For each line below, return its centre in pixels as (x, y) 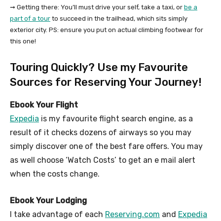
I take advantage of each (57, 214)
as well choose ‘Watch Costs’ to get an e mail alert (103, 160)
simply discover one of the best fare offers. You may (106, 146)
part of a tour (30, 18)
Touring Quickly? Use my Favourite (99, 67)
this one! (23, 41)
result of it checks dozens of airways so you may (101, 132)
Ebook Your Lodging (48, 200)
